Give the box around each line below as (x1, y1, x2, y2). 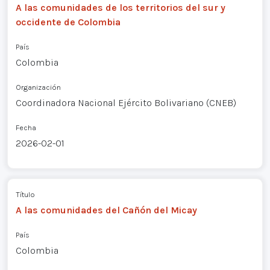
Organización (15, 82, 61, 92)
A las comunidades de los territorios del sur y (15, 1, 225, 13)
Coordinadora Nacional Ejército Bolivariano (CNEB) (15, 96, 236, 108)
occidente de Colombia (15, 16, 121, 28)
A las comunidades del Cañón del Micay (15, 204, 197, 216)
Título (15, 189, 35, 199)
